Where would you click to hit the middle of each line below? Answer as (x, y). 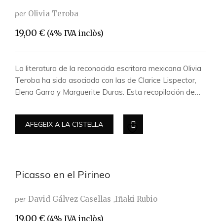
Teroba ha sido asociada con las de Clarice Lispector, (106, 80)
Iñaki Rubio (136, 199)
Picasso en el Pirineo (63, 174)
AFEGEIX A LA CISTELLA (64, 124)
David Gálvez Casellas (70, 199)
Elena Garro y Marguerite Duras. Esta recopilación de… (108, 92)
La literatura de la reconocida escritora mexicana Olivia (108, 68)
